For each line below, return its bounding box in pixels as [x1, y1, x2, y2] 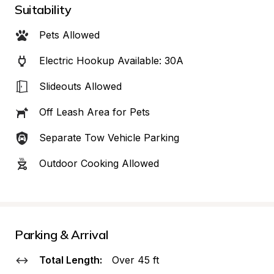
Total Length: [39, 254, 102, 266]
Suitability [15, 2, 72, 17]
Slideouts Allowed [39, 80, 122, 92]
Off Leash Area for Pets [39, 106, 150, 118]
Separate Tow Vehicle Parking [39, 131, 179, 144]
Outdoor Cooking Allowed [39, 157, 159, 169]
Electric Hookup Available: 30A [39, 54, 183, 67]
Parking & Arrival [15, 227, 109, 242]
